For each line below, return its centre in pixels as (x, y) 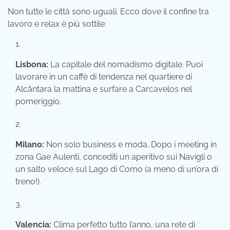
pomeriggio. (38, 101)
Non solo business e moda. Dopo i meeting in (130, 144)
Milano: (30, 144)
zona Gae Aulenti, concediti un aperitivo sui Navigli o (114, 157)
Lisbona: (32, 64)
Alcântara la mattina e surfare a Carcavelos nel (104, 89)
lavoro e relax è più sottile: (57, 24)
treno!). (28, 181)
